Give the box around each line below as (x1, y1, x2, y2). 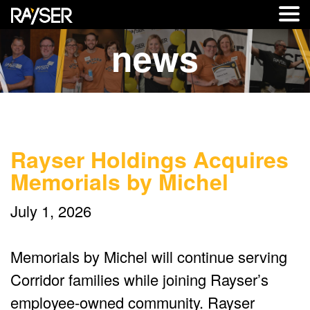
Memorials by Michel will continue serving (10, 246, 287, 268)
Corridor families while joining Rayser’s (10, 268, 268, 291)
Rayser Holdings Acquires (10, 143, 289, 176)
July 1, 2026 (10, 200, 91, 222)
